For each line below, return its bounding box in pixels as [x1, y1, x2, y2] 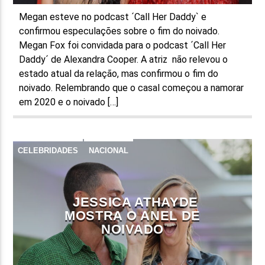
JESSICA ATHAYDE [72, 194, 199, 209]
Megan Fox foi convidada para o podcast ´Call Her [19, 39, 227, 51]
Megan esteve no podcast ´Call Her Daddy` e [19, 11, 207, 22]
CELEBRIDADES [18, 146, 79, 155]
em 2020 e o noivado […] [19, 96, 119, 108]
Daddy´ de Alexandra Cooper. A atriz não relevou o [19, 53, 228, 65]
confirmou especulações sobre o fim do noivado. [19, 25, 220, 37]
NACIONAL [89, 146, 129, 155]
